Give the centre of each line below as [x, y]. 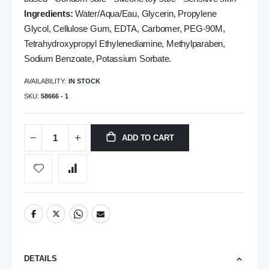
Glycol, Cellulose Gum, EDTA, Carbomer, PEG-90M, [125, 29]
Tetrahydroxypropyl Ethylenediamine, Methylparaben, [125, 44]
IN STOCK [84, 81]
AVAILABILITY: [45, 81]
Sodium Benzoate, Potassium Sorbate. [98, 59]
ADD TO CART [148, 138]
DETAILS [41, 258]
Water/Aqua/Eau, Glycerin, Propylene [145, 14]
